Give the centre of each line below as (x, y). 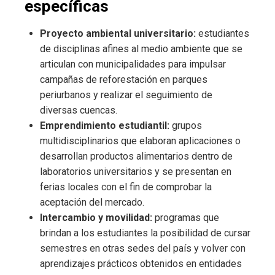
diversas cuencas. (79, 110)
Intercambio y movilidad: (96, 218)
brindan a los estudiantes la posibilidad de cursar (145, 233)
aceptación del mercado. (92, 203)
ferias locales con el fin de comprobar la (126, 187)
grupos (186, 126)
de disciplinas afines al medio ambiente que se (141, 49)
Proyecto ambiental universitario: (118, 34)
